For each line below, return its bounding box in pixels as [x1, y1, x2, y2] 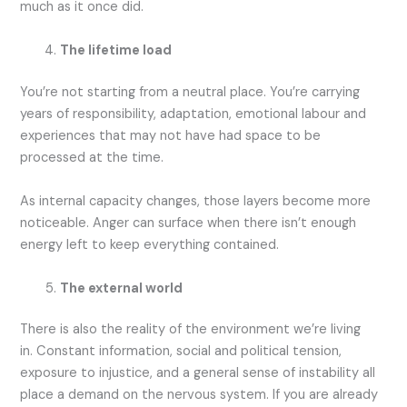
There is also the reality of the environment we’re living [20, 321, 362, 339]
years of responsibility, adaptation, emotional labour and [20, 104, 367, 123]
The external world [60, 279, 184, 297]
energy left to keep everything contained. [20, 235, 283, 253]
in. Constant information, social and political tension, [20, 342, 342, 361]
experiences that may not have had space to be [20, 126, 322, 144]
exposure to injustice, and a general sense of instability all [20, 364, 376, 382]
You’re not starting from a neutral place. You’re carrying [20, 83, 361, 101]
